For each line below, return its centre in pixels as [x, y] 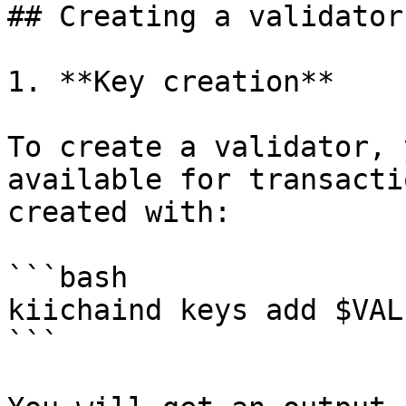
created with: [119, 212]
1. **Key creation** [171, 82]
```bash [68, 277]
